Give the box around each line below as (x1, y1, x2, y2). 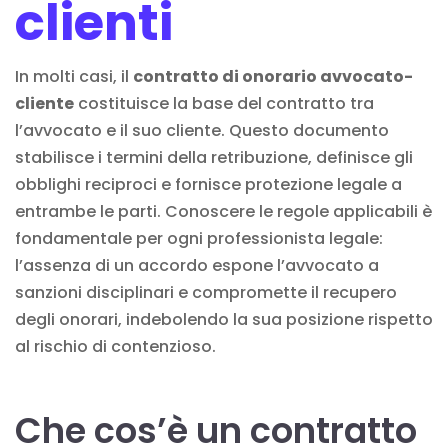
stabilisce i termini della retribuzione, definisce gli (15, 145, 413, 169)
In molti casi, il (15, 64, 133, 88)
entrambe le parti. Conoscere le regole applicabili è (15, 199, 432, 223)
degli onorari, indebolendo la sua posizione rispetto (15, 307, 433, 331)
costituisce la (74, 91, 192, 115)
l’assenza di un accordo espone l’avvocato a (15, 253, 379, 277)
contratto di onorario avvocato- (133, 64, 413, 88)
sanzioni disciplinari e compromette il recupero (15, 280, 397, 304)
